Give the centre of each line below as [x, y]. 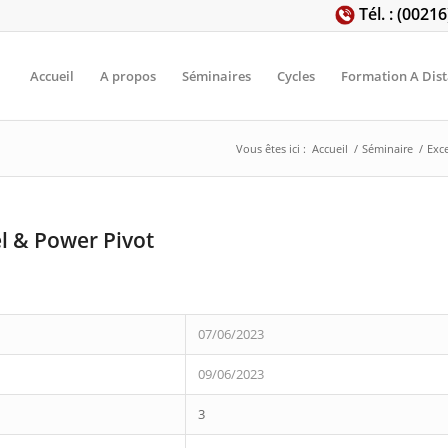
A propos [128, 76]
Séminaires [216, 76]
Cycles [296, 76]
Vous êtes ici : [271, 148]
